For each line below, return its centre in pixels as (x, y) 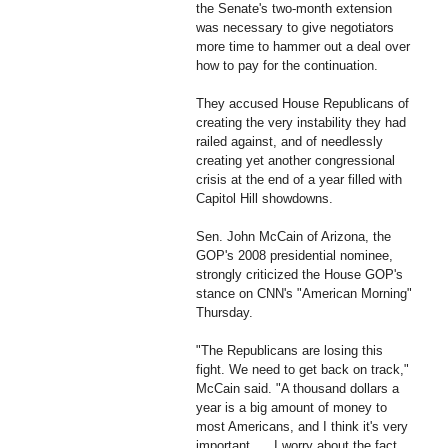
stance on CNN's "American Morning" (304, 293)
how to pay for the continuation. (287, 65)
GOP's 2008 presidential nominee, (294, 255)
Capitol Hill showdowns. (264, 198)
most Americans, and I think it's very (302, 426)
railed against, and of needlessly (289, 141)
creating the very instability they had (301, 122)
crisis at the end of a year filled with (299, 179)
